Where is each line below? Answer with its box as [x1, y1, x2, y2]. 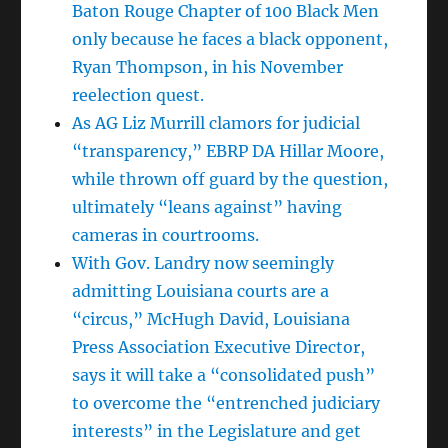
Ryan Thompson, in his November [72, 56, 344, 77]
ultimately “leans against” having [72, 196, 343, 217]
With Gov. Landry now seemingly [72, 252, 335, 273]
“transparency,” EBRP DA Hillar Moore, [72, 140, 385, 161]
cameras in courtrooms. [72, 224, 260, 245]
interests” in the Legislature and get [72, 420, 362, 441]
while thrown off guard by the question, [72, 168, 389, 189]
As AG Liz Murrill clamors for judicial [72, 112, 361, 133]
